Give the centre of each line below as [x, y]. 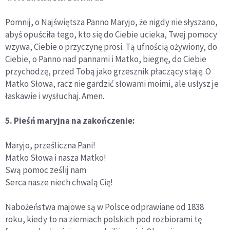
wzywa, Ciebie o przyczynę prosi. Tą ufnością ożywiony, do [111, 46]
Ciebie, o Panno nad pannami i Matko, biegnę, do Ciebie [106, 59]
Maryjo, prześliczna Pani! [50, 145]
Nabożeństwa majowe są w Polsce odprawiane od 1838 [104, 207]
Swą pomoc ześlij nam [46, 170]
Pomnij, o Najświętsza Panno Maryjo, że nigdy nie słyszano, [111, 22]
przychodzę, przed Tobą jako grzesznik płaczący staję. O [108, 71]
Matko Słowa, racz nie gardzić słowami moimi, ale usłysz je [112, 83]
